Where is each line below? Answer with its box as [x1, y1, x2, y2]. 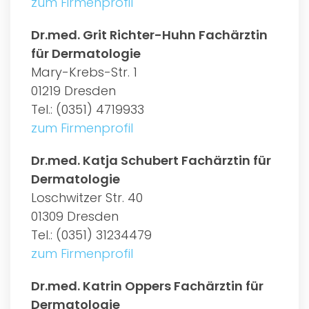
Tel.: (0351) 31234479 [31, 226, 152, 243]
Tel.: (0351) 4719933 [31, 100, 144, 118]
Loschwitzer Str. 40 [31, 188, 143, 206]
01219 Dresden [31, 81, 116, 99]
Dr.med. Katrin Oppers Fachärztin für [31, 277, 263, 295]
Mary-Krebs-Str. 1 [31, 63, 137, 81]
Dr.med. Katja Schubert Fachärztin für [31, 151, 271, 169]
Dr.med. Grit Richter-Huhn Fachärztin [31, 26, 268, 43]
